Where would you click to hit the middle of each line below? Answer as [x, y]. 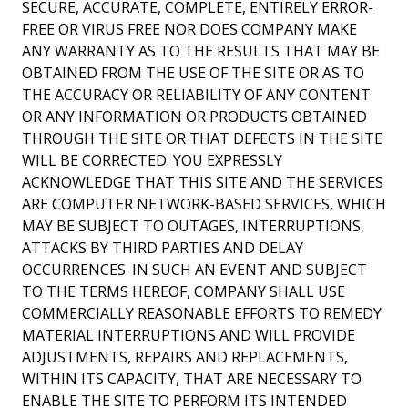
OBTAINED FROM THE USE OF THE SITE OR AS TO [193, 73]
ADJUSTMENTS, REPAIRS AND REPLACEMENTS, [185, 357]
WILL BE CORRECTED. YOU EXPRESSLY [152, 160]
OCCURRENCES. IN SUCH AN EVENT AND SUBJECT [194, 270]
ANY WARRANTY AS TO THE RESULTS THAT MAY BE [201, 51]
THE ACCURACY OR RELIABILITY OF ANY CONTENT [196, 95]
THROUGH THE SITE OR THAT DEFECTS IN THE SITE [202, 138]
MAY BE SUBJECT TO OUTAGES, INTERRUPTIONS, [193, 226]
